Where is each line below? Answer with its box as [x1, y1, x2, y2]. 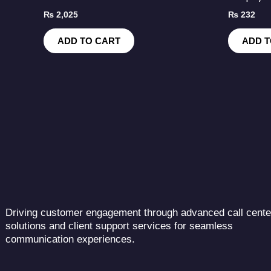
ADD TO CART [57, 36, 120, 47]
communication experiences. [5, 233, 135, 246]
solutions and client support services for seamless [5, 220, 233, 232]
